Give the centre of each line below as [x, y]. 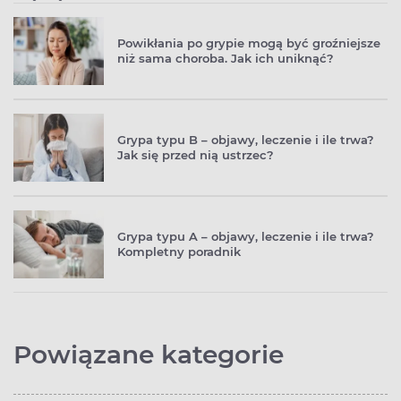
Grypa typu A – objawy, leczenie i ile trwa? [246, 237]
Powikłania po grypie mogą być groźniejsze [249, 43]
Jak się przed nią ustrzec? [196, 155]
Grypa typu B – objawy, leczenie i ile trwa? [246, 140]
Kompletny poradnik [179, 252]
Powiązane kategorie [149, 355]
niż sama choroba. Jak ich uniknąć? [226, 59]
